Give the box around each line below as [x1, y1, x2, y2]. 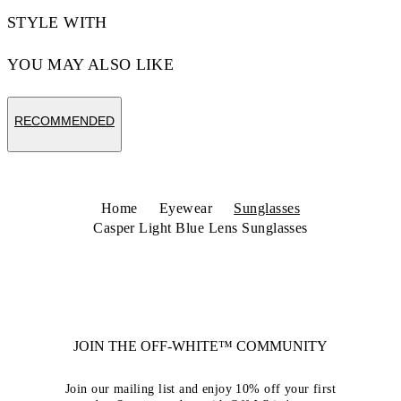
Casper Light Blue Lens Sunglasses [93, 220, 308, 235]
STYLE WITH [7, 13, 107, 31]
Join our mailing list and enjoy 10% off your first [64, 382, 336, 396]
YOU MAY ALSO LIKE [7, 55, 175, 73]
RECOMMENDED [14, 114, 115, 128]
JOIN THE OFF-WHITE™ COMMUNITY [73, 338, 328, 354]
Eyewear [158, 200, 213, 216]
